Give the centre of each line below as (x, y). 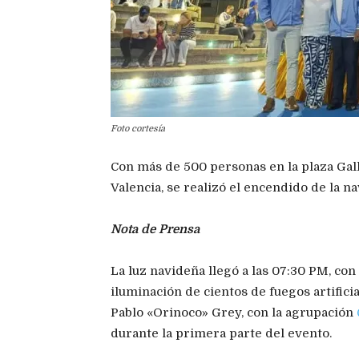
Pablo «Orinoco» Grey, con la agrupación (234, 313)
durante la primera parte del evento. (221, 334)
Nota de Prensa (155, 230)
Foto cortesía (138, 129)
